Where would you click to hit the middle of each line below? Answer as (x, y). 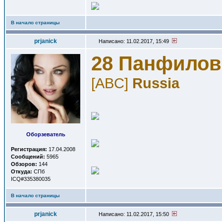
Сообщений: (28, 157)
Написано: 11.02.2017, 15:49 (135, 41)
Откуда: (22, 171)
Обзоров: (24, 164)
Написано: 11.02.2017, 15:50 (135, 214)
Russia (156, 83)
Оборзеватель (46, 134)
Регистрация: (29, 149)
